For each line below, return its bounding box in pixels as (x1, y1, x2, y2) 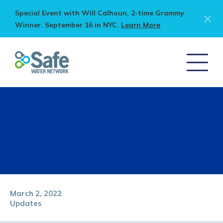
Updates (10, 199, 42, 208)
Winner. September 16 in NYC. (15, 20, 121, 29)
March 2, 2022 (10, 189, 62, 198)
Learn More (121, 20, 160, 29)
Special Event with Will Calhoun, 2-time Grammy (15, 8, 184, 17)
